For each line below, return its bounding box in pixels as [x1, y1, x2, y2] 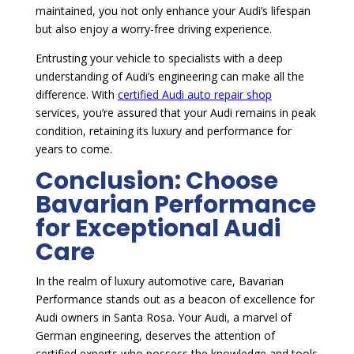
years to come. [35, 141, 112, 157]
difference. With [35, 87, 118, 103]
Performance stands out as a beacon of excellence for [35, 292, 314, 307]
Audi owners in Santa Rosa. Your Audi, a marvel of [35, 310, 292, 326]
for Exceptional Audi [35, 212, 281, 246]
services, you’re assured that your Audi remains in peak [35, 105, 316, 121]
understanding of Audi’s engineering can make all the [35, 69, 304, 85]
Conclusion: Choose [35, 164, 278, 198]
